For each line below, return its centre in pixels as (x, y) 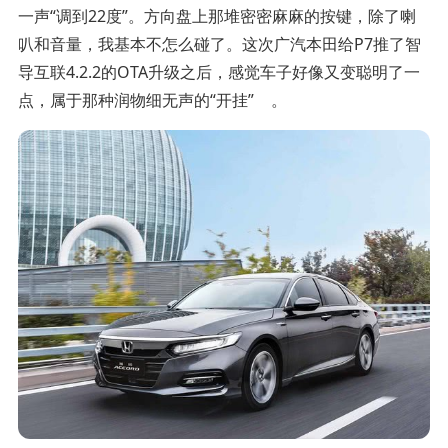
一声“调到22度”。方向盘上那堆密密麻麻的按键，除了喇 (216, 16)
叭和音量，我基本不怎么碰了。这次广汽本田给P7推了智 (219, 44)
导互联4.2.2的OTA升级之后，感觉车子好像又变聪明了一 (218, 72)
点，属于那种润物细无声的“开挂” (135, 100)
